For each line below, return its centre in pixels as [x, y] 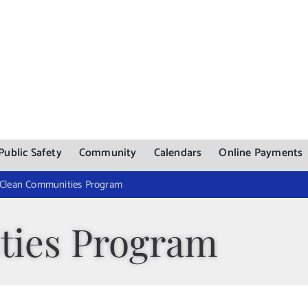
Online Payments [261, 153]
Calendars [178, 153]
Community [108, 153]
